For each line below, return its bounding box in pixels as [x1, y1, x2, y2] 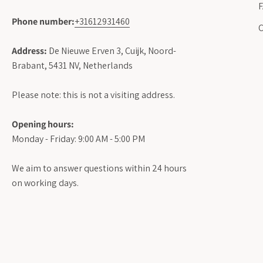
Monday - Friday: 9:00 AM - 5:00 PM [12, 132, 145, 145]
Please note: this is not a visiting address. [12, 88, 175, 101]
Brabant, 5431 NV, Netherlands [12, 59, 133, 72]
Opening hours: [12, 117, 74, 130]
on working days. [12, 176, 79, 189]
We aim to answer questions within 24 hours [12, 161, 187, 174]
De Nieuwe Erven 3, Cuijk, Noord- [47, 44, 176, 57]
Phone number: [12, 15, 75, 28]
